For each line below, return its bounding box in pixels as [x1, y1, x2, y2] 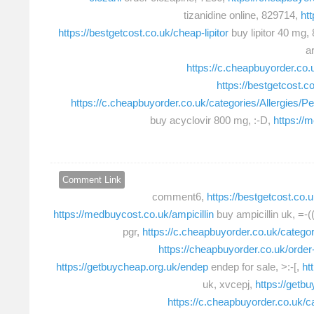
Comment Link [62, 174, 121, 185]
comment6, [152, 190, 207, 203]
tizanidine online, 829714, [184, 9, 301, 22]
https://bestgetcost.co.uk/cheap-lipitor [58, 27, 228, 39]
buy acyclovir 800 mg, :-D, [150, 114, 273, 127]
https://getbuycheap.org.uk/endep [56, 260, 208, 273]
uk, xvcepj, [203, 278, 255, 290]
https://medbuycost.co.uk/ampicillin [53, 207, 214, 220]
